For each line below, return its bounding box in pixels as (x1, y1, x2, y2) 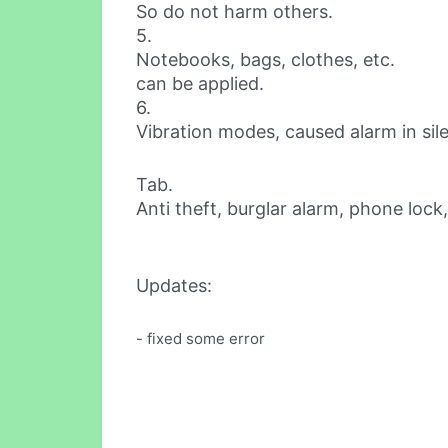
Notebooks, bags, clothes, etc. (136, 49, 395, 71)
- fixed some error (136, 328, 265, 348)
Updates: (136, 274, 212, 296)
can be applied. (136, 73, 264, 95)
